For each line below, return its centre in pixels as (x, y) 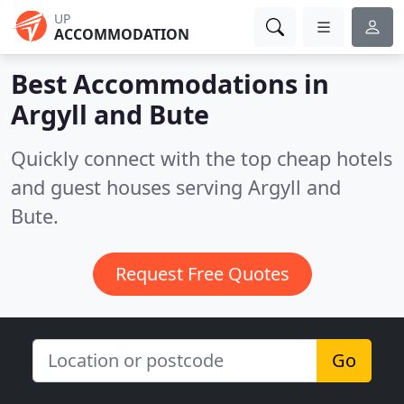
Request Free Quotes (202, 274)
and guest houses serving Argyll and (176, 187)
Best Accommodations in (170, 83)
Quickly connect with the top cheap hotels (202, 158)
